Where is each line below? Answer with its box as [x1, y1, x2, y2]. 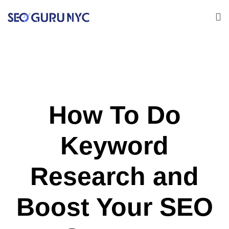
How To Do [48, 101, 181, 129]
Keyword [60, 131, 169, 160]
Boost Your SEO [16, 193, 213, 221]
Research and [30, 162, 199, 191]
